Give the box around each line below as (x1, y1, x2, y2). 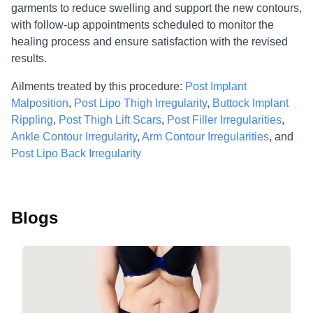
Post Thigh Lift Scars (59, 114, 161, 126)
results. (11, 52, 47, 64)
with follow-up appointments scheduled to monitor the (11, 19, 274, 31)
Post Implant (185, 80, 247, 92)
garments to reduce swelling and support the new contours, (11, 2, 302, 14)
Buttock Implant (212, 97, 289, 109)
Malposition (11, 97, 68, 109)
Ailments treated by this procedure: (11, 80, 182, 92)
